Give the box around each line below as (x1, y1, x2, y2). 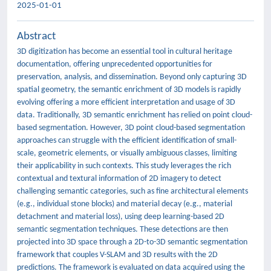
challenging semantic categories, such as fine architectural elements (17, 187, 248, 196)
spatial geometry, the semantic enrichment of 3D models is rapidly (17, 85, 241, 94)
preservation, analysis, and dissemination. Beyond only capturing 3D (17, 73, 247, 82)
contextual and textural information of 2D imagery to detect (17, 174, 221, 183)
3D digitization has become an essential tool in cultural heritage (17, 47, 232, 56)
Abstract (17, 31, 56, 42)
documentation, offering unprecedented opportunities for (17, 60, 212, 69)
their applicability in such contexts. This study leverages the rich (17, 162, 231, 171)
